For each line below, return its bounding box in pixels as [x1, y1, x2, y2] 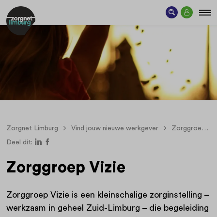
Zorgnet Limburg [6, 124, 58, 132]
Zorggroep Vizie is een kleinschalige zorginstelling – [6, 190, 209, 200]
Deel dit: [6, 139, 32, 146]
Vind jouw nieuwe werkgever [71, 124, 158, 132]
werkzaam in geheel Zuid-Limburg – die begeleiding [6, 203, 209, 213]
